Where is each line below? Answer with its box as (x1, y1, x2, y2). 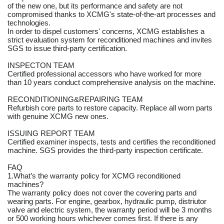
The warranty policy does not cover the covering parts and (7, 188, 196, 197)
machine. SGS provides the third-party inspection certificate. (7, 146, 203, 155)
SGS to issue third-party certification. (7, 44, 127, 53)
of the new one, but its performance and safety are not (7, 1, 182, 10)
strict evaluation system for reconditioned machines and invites (7, 35, 212, 44)
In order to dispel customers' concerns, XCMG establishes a (7, 27, 204, 36)
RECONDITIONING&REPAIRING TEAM (7, 95, 143, 104)
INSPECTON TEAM (7, 61, 74, 70)
